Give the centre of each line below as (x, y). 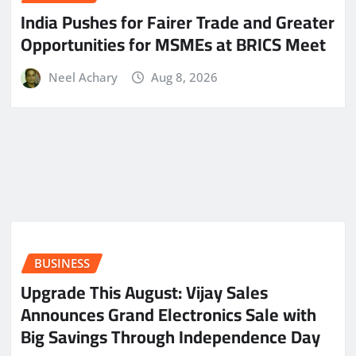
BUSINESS (62, 263)
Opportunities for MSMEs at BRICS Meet (173, 44)
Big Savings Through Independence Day (170, 337)
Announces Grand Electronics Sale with (168, 314)
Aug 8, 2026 (185, 77)
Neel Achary (83, 77)
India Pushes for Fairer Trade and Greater (178, 22)
